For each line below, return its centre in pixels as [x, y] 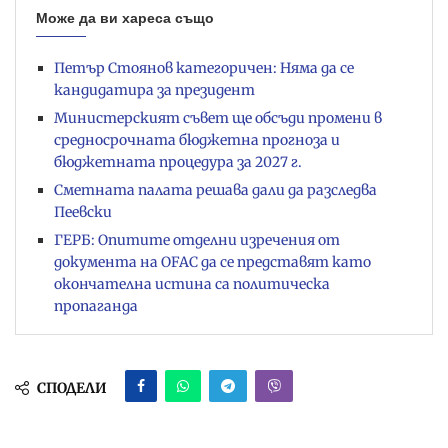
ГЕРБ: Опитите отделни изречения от [197, 240]
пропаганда [96, 306]
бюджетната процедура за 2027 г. [178, 162]
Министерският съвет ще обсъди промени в [218, 118]
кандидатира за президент [154, 90]
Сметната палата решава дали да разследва [215, 190]
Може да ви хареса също [125, 18]
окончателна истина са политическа [192, 284]
